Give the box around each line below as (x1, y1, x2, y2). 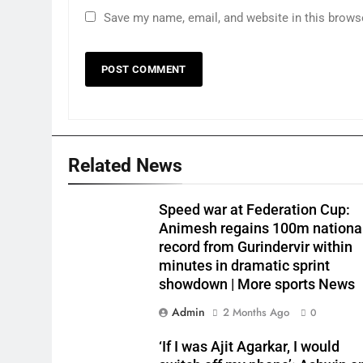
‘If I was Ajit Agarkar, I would (159, 338, 340, 355)
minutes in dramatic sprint (159, 257, 331, 274)
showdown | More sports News (159, 275, 356, 293)
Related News (68, 153, 182, 177)
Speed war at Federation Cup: (159, 201, 351, 218)
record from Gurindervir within (159, 238, 353, 255)
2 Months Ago (223, 304, 290, 320)
